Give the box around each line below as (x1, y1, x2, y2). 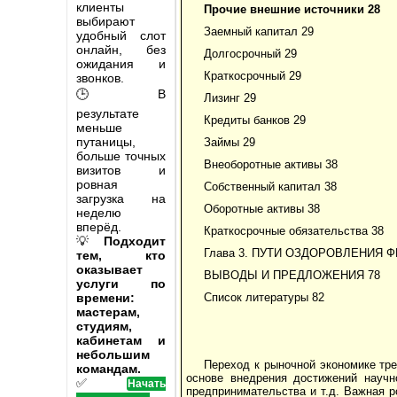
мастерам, (76, 304, 140, 319)
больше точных (76, 148, 166, 163)
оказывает (76, 261, 143, 276)
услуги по (76, 276, 166, 291)
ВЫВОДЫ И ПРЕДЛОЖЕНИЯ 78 (204, 268, 380, 282)
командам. (76, 361, 141, 376)
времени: (76, 290, 135, 305)
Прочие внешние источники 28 (204, 2, 380, 16)
